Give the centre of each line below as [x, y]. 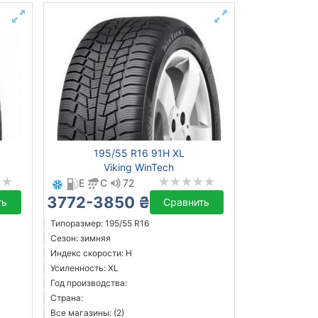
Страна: [66, 298]
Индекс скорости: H [91, 253]
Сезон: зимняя [80, 238]
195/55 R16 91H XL [139, 153]
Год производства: [88, 283]
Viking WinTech [139, 168]
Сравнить [187, 202]
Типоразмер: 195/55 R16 [99, 224]
